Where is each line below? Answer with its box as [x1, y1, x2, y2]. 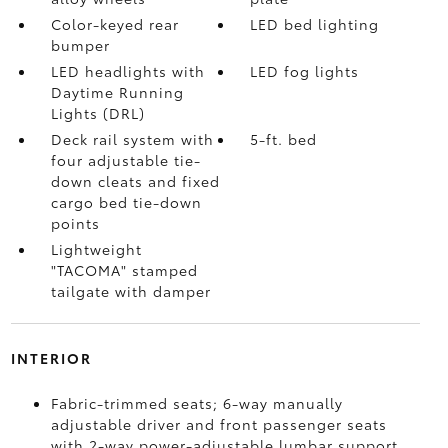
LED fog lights [250, 61, 360, 81]
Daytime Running [50, 82, 184, 102]
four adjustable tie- [50, 150, 201, 170]
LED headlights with [50, 61, 205, 81]
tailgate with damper [50, 281, 211, 301]
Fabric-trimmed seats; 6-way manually [50, 393, 343, 413]
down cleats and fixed [50, 171, 220, 191]
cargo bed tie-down [50, 192, 202, 212]
